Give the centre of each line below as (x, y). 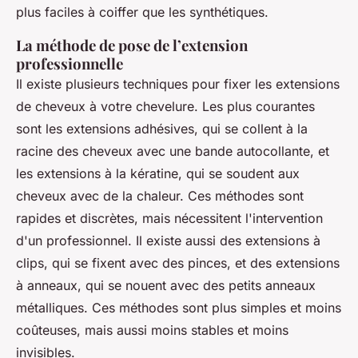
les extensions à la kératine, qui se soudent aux (158, 174)
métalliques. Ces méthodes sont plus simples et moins (179, 308)
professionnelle (70, 64)
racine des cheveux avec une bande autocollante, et (173, 151)
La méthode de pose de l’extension (132, 46)
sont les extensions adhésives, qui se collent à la (162, 129)
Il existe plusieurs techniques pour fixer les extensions (178, 84)
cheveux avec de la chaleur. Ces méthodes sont (160, 196)
